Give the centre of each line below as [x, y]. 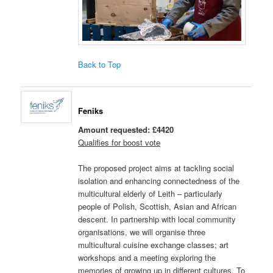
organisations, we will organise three [142, 232]
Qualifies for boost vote [119, 143]
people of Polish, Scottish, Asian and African [158, 207]
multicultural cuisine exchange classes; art [154, 245]
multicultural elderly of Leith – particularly [151, 194]
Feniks [91, 110]
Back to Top [100, 64]
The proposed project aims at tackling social [156, 168]
